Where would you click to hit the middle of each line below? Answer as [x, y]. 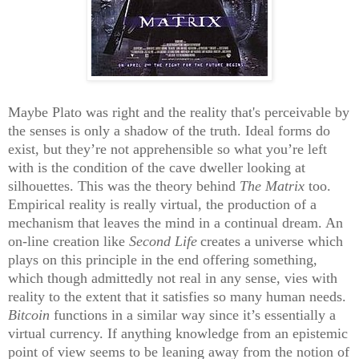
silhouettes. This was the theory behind [124, 186]
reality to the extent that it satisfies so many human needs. [177, 296]
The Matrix [274, 186]
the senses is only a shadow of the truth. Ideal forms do [169, 130]
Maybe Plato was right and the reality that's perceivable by [179, 112]
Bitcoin [29, 315]
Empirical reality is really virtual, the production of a [162, 204]
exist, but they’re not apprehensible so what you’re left [167, 149]
